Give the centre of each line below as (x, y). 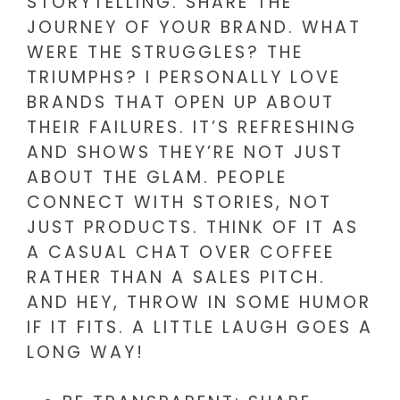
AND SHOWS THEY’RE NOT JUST (185, 152)
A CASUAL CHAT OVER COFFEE (181, 252)
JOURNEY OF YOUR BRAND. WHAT (194, 27)
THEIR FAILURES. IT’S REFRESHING (192, 127)
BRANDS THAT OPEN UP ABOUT (181, 102)
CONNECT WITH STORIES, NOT (179, 202)
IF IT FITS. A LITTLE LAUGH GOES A (200, 327)
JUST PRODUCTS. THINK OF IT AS (193, 227)
